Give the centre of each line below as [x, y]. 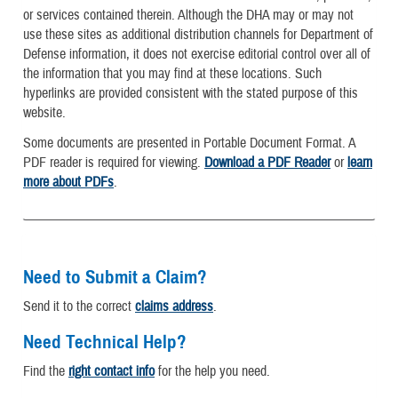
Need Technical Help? [105, 342]
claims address [174, 307]
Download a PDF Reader [267, 162]
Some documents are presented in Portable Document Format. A [189, 143]
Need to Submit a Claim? [115, 278]
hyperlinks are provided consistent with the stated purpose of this [191, 94]
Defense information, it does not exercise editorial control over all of [197, 55]
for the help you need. [212, 372]
